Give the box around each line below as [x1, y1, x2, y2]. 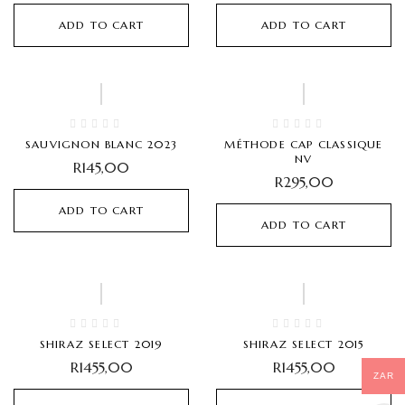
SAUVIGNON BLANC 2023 [25, 137, 177, 152]
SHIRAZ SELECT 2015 [242, 337, 365, 352]
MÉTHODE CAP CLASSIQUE [224, 137, 383, 152]
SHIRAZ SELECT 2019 [39, 337, 164, 352]
